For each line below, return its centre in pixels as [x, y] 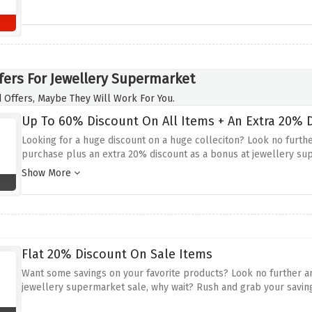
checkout [43, 168]
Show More [47, 173]
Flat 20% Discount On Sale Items [117, 254]
